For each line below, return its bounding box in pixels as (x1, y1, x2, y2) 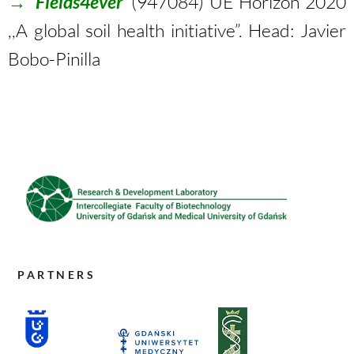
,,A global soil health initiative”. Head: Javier (8, 19, 346, 41)
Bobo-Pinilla (8, 47, 100, 70)
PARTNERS (17, 268, 96, 282)
